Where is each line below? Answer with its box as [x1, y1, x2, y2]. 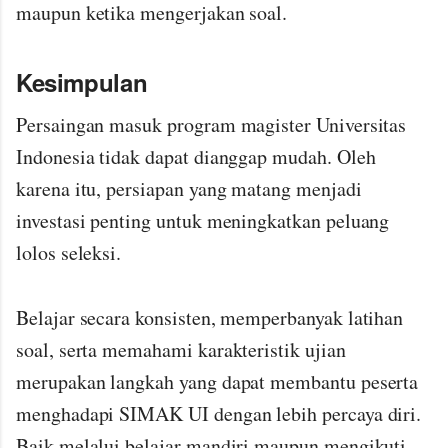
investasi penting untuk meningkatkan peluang [16, 206, 390, 234]
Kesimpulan [16, 64, 148, 99]
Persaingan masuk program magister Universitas [16, 110, 407, 138]
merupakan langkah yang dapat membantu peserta [16, 368, 419, 396]
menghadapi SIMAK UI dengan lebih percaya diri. [16, 400, 422, 428]
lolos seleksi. [16, 238, 122, 266]
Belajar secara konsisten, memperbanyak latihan [16, 304, 404, 332]
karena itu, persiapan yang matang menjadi [16, 174, 362, 202]
